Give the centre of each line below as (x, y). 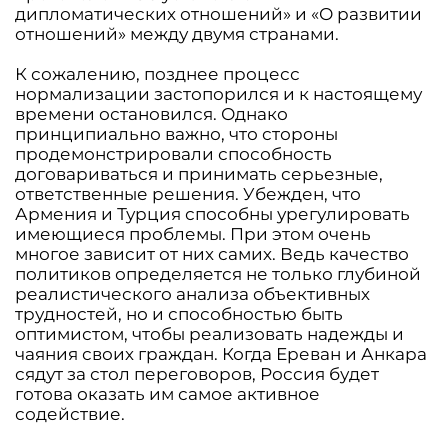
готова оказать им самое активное (167, 394)
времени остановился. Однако (151, 114)
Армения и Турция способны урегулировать (212, 214)
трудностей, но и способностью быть (179, 314)
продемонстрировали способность (173, 154)
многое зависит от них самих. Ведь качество (212, 254)
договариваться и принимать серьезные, (199, 174)
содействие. (70, 414)
